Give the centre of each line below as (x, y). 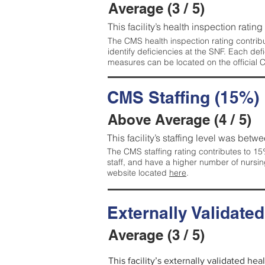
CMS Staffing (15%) (183, 97)
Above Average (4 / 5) (180, 119)
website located (138, 173)
